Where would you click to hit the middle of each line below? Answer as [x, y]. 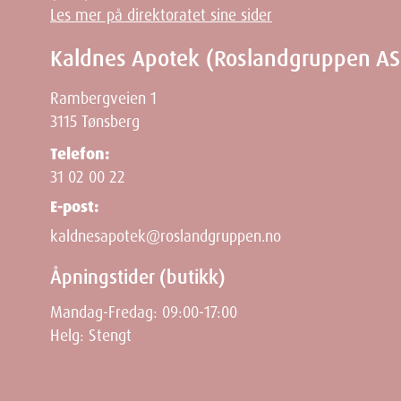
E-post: [74, 207]
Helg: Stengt [91, 336]
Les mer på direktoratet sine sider [161, 15]
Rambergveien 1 [103, 98]
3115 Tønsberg [95, 121]
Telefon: [80, 154]
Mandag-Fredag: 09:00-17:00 [144, 313]
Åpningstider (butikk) [138, 277]
